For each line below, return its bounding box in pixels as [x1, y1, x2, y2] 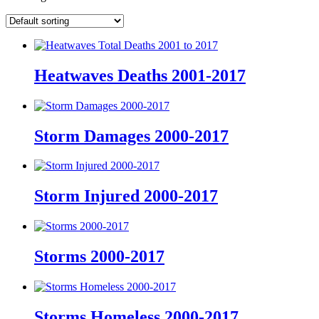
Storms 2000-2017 [34, 247, 164, 266]
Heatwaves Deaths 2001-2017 [34, 66, 246, 85]
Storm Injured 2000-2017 [34, 187, 218, 206]
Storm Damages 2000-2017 [34, 126, 229, 145]
